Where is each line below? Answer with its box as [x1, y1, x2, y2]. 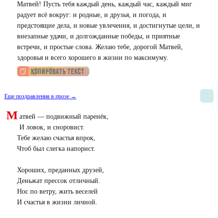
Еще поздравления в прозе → [4, 93, 76, 100]
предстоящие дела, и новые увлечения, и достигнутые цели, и [17, 22, 200, 29]
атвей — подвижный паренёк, [19, 113, 109, 120]
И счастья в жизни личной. [17, 199, 97, 206]
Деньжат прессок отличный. [17, 177, 100, 184]
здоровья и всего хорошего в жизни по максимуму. [17, 54, 168, 61]
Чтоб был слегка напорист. [17, 145, 95, 152]
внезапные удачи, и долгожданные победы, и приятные [17, 33, 180, 40]
